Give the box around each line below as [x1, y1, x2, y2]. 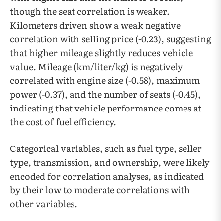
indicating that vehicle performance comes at [10, 101, 201, 114]
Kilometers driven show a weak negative [10, 18, 181, 32]
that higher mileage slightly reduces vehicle [10, 46, 193, 59]
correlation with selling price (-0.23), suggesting [10, 32, 211, 45]
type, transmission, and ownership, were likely [10, 155, 209, 169]
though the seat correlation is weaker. [10, 4, 170, 18]
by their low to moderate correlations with [10, 183, 190, 196]
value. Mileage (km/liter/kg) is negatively [10, 60, 183, 73]
